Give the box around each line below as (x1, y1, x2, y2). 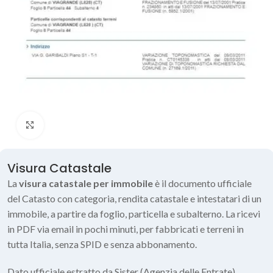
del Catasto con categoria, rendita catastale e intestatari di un (7, 192, 261, 204)
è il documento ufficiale (153, 177, 252, 189)
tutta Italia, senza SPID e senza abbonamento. (7, 238, 197, 250)
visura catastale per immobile (19, 177, 153, 189)
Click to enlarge (43, 119, 108, 130)
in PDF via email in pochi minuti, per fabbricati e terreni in (7, 222, 244, 235)
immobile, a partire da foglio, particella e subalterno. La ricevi (7, 207, 260, 219)
